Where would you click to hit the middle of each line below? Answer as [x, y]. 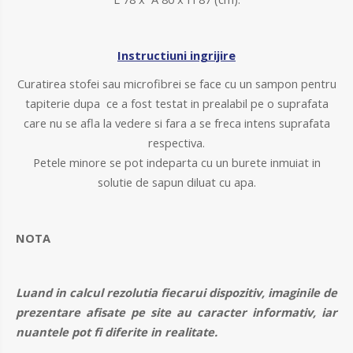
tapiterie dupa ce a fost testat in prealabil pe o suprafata [176, 103]
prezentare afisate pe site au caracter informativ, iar [176, 312]
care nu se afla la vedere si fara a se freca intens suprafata [176, 123]
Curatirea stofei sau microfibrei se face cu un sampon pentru [176, 83]
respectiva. [176, 142]
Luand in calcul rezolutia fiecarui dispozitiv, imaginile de [176, 292]
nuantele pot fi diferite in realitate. [117, 331]
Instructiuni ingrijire [176, 55]
